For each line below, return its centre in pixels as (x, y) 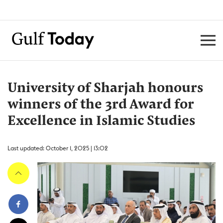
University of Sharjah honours (105, 89)
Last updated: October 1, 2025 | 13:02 (58, 148)
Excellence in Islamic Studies (101, 121)
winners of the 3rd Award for (101, 105)
